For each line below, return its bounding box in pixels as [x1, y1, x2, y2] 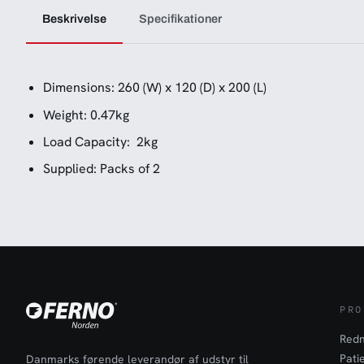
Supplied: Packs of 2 [42, 160, 160, 178]
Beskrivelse [42, 12, 106, 26]
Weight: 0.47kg [42, 106, 129, 123]
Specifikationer [139, 12, 222, 26]
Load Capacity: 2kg [42, 132, 158, 150]
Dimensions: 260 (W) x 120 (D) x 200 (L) [42, 79, 266, 97]
